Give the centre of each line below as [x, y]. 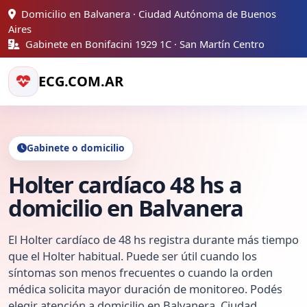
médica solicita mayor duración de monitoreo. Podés [145, 289]
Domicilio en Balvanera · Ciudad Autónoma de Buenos [147, 13]
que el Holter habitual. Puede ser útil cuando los [133, 256]
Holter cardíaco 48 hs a [125, 184]
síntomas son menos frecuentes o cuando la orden [140, 273]
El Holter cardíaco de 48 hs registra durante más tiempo [153, 240]
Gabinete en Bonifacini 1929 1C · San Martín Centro [144, 44]
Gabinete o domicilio [76, 148]
